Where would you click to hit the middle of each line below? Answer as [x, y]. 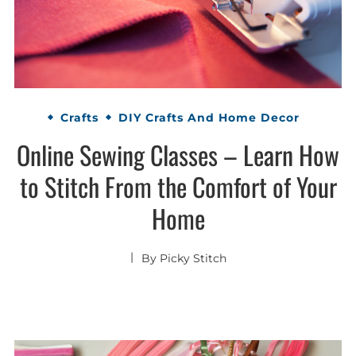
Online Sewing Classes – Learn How [178, 155]
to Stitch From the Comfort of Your [178, 187]
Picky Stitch [193, 259]
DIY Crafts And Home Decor [209, 117]
